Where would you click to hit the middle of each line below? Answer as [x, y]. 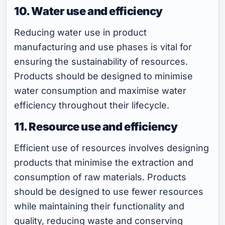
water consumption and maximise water [100, 91]
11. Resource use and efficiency [96, 127]
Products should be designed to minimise [104, 76]
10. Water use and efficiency [88, 11]
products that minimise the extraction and [104, 163]
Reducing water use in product [81, 33]
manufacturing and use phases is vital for [103, 47]
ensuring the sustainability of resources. [101, 62]
